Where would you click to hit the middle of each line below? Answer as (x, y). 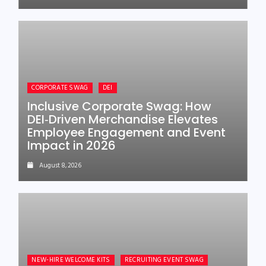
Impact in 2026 (72, 145)
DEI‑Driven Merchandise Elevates (123, 119)
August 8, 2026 (61, 166)
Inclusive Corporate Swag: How (120, 106)
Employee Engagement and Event (127, 132)
